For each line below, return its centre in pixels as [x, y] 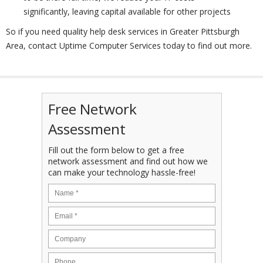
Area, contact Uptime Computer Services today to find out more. [129, 45]
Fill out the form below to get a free [116, 150]
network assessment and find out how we [128, 161]
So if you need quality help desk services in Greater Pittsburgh [123, 31]
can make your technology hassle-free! [122, 172]
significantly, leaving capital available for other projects [127, 11]
